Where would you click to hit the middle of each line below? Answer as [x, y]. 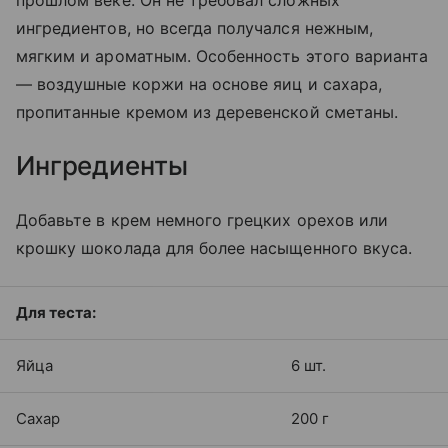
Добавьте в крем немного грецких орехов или [202, 220]
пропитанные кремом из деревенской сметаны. [207, 112]
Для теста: [56, 313]
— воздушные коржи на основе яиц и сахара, [199, 84]
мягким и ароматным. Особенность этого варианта [222, 56]
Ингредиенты [102, 166]
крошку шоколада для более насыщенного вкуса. [214, 248]
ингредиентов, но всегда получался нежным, [194, 28]
